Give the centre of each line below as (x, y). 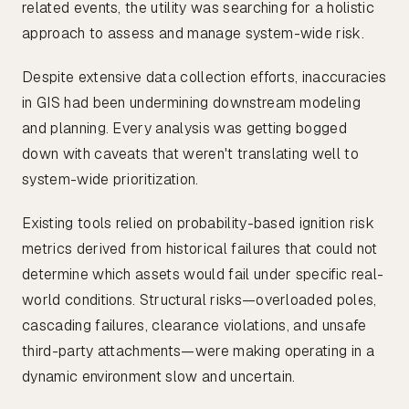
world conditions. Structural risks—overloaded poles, (199, 300)
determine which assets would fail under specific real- (203, 275)
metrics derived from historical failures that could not (200, 249)
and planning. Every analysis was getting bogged (185, 129)
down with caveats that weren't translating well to (191, 154)
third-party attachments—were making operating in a (199, 351)
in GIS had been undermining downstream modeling (192, 103)
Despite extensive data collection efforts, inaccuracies (204, 78)
